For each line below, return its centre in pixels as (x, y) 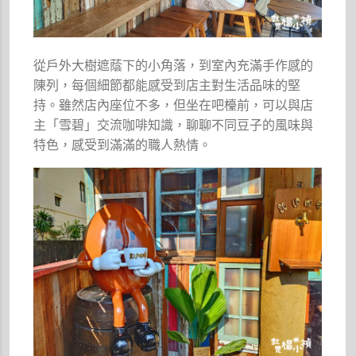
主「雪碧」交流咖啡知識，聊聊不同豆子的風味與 (174, 125)
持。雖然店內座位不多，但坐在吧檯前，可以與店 (174, 105)
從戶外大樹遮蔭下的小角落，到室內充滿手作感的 (174, 65)
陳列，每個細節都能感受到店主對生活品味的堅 (167, 85)
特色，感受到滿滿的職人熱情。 (123, 145)
